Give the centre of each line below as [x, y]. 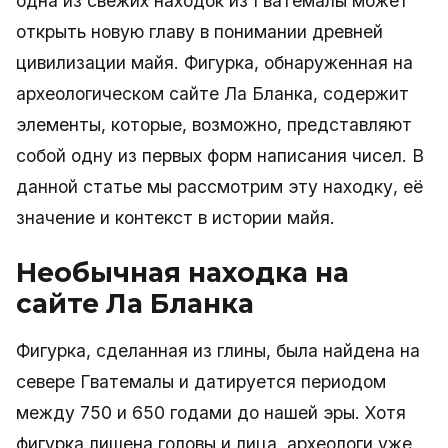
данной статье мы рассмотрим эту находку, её [219, 186]
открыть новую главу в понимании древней [199, 31]
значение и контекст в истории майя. [175, 217]
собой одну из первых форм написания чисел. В [220, 155]
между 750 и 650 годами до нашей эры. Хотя [211, 412]
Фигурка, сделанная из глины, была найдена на [218, 350]
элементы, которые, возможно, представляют [214, 124]
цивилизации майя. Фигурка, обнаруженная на [214, 62]
